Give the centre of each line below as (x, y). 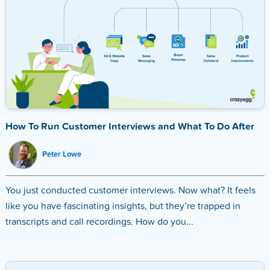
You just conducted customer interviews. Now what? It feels (130, 191)
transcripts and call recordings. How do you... (99, 223)
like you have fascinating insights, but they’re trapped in (123, 207)
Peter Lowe (61, 155)
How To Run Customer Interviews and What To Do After (130, 127)
